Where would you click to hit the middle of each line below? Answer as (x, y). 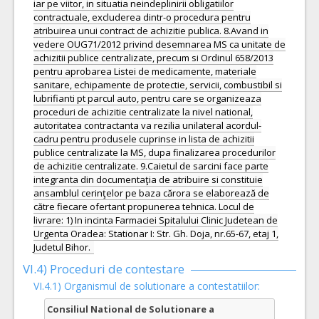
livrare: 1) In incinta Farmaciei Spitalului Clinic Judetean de (156, 220)
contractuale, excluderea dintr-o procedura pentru (142, 17)
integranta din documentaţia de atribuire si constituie (148, 179)
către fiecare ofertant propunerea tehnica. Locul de (144, 206)
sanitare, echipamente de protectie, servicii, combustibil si (158, 85)
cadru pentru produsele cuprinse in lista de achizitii (144, 139)
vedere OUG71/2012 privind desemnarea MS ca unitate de (159, 44)
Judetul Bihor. (62, 247)
